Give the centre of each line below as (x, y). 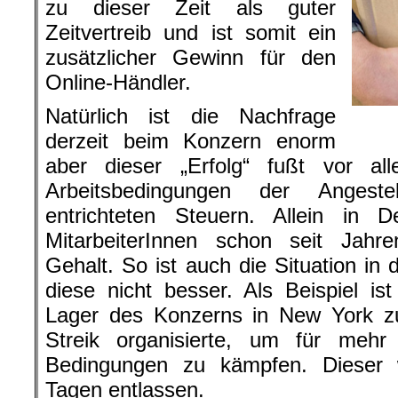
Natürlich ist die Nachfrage (191, 116)
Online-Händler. (118, 82)
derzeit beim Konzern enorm (191, 141)
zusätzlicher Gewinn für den (191, 57)
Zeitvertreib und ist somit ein (191, 32)
